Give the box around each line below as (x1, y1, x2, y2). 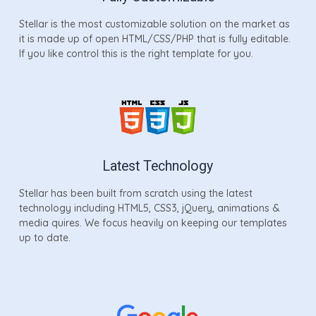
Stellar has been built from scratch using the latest (18, 186, 253, 200)
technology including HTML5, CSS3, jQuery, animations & (18, 201, 280, 214)
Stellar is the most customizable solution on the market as (18, 17, 290, 30)
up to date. (18, 231, 71, 244)
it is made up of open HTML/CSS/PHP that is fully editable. (18, 32, 291, 45)
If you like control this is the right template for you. (18, 47, 253, 60)
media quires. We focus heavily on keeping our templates (18, 216, 287, 229)
